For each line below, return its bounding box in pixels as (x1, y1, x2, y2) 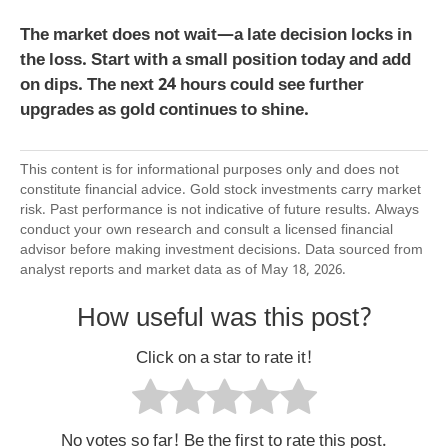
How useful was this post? (76, 303, 372, 338)
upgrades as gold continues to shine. (20, 100, 309, 123)
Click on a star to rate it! (135, 347, 313, 370)
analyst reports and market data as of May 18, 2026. (20, 261, 346, 280)
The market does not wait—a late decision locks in (20, 25, 412, 48)
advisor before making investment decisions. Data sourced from (20, 241, 423, 260)
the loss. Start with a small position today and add (20, 50, 411, 73)
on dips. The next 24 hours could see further (20, 75, 364, 98)
